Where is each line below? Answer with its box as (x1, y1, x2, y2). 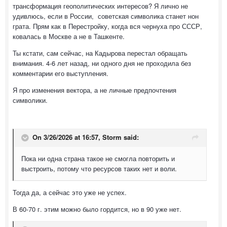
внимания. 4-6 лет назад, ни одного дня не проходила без (13, 58, 191, 68)
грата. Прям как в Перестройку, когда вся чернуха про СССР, (13, 21, 202, 31)
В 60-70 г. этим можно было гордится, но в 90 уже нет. (13, 204, 183, 214)
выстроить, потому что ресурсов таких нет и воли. (21, 163, 177, 173)
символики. (13, 95, 50, 105)
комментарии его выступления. (13, 68, 110, 78)
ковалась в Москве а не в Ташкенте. (13, 31, 127, 41)
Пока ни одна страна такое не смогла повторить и (21, 153, 175, 163)
